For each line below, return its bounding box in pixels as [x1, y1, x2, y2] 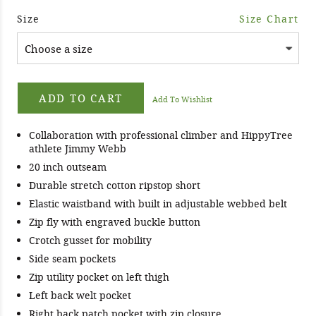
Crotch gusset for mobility [29, 233, 152, 248]
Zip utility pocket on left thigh [29, 270, 169, 284]
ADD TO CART [39, 91, 123, 106]
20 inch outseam [29, 160, 107, 174]
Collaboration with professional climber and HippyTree [29, 128, 293, 142]
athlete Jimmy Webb [29, 142, 126, 156]
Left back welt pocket [29, 288, 131, 303]
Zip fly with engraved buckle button [29, 215, 200, 229]
